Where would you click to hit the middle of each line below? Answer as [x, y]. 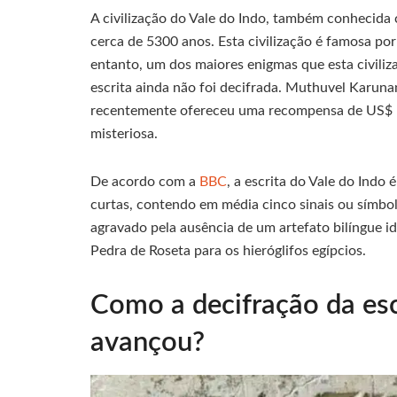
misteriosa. [124, 133]
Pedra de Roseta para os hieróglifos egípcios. [228, 250]
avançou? [148, 342]
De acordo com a [145, 181]
